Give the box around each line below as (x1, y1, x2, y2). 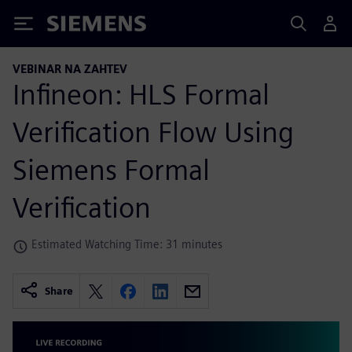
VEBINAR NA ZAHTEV (13, 62, 127, 75)
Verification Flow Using (13, 114, 294, 149)
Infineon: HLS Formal (13, 76, 269, 112)
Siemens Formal (13, 152, 210, 187)
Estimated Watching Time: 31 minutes (31, 236, 222, 251)
